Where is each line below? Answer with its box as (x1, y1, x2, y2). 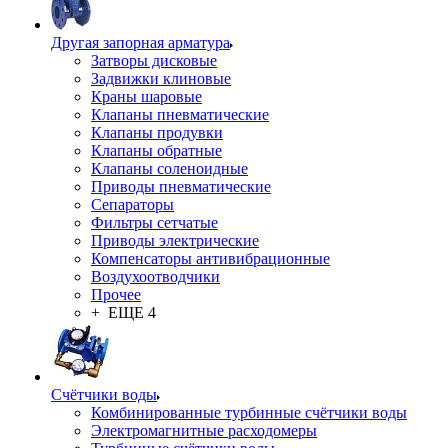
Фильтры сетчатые (91, 214, 218, 231)
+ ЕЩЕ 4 (91, 304, 156, 321)
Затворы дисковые (91, 52, 217, 69)
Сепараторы (91, 196, 174, 213)
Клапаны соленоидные (91, 160, 248, 177)
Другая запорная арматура (51, 34, 230, 51)
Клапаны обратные (91, 142, 222, 159)
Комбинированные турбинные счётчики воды (91, 404, 407, 421)
